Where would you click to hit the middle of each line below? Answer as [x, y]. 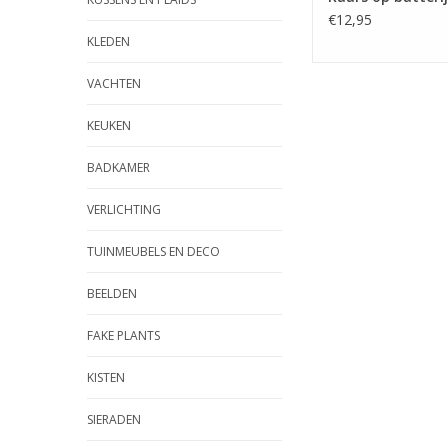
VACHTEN [114, 83]
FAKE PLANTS [123, 335]
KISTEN [106, 377]
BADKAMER [118, 167]
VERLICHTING [124, 209]
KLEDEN [108, 41]
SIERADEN [114, 419]
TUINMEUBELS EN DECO [153, 251]
